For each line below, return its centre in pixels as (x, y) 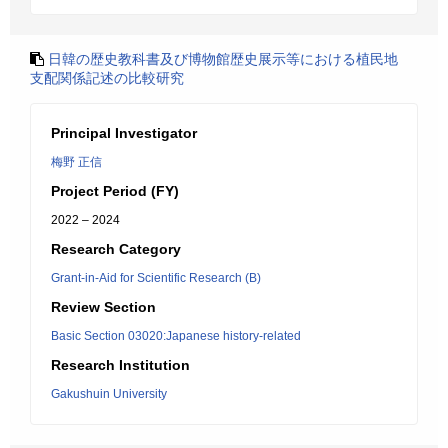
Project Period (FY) (115, 191)
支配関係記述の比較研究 (107, 78)
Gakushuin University (109, 394)
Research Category (116, 249)
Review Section (103, 307)
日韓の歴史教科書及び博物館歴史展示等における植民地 (223, 59)
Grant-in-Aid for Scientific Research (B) (156, 278)
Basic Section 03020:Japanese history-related (176, 336)
